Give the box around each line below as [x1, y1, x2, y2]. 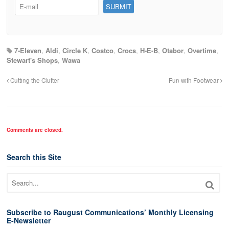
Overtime [188, 45, 216, 55]
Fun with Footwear [169, 76, 220, 84]
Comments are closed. [7, 126, 63, 133]
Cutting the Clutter [9, 76, 59, 84]
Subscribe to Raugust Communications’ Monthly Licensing [7, 207, 214, 218]
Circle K [62, 45, 87, 55]
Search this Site [7, 151, 61, 162]
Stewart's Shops [7, 55, 58, 65]
